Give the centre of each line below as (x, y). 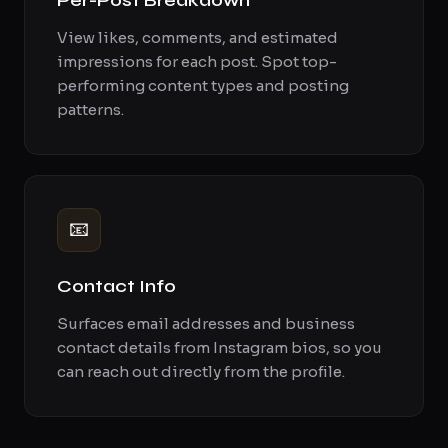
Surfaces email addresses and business (206, 323)
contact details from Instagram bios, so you (219, 347)
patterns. (90, 109)
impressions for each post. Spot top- (197, 61)
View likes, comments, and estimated (197, 37)
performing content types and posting (203, 85)
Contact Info (116, 286)
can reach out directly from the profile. (201, 371)
